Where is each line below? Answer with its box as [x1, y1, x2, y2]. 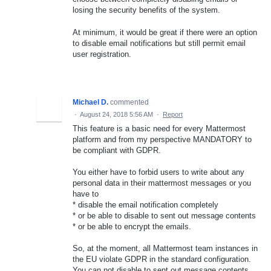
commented [110, 97, 149, 106]
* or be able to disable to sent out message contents [73, 211, 256, 220]
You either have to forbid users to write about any [73, 167, 244, 177]
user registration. [73, 49, 131, 59]
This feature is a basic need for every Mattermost [73, 123, 246, 133]
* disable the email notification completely [73, 200, 218, 209]
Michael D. [73, 97, 108, 106]
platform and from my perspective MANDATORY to [73, 134, 252, 144]
